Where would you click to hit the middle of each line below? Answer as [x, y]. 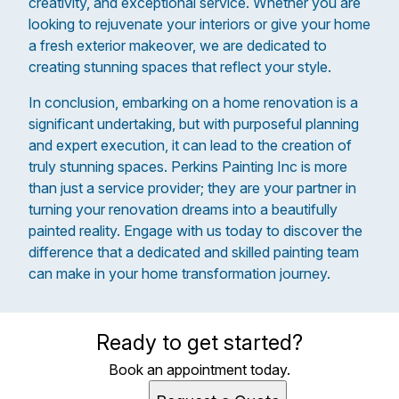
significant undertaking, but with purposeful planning [194, 124]
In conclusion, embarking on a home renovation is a [193, 102]
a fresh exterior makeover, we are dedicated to [178, 45]
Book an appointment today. [199, 370]
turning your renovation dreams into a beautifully [183, 209]
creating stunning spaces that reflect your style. [180, 67]
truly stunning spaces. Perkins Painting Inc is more [188, 167]
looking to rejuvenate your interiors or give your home [199, 24]
